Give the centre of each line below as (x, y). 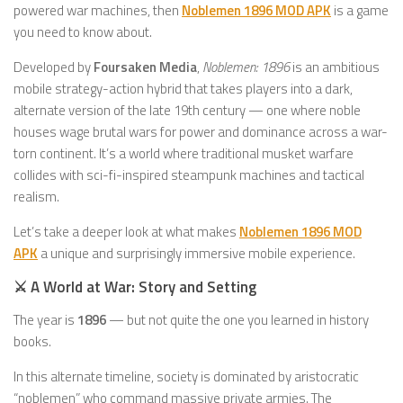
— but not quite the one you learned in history (237, 320)
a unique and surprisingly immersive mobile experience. (197, 253)
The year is (45, 320)
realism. (36, 197)
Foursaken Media (145, 67)
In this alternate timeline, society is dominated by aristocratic (186, 376)
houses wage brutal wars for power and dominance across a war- (201, 132)
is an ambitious (335, 67)
